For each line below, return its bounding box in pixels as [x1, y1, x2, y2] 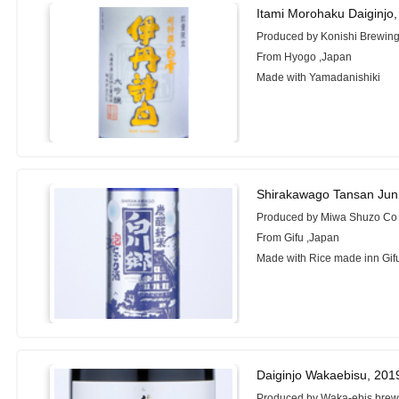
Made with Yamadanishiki [256, 71, 381, 85]
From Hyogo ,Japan [256, 51, 353, 64]
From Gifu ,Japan [256, 231, 340, 244]
